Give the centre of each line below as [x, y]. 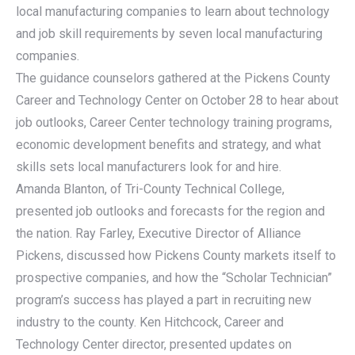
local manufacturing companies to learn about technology [173, 12]
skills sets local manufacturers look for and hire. [149, 167]
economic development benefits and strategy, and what [168, 145]
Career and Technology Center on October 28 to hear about [177, 101]
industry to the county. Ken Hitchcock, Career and [150, 323]
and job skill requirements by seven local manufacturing [169, 34]
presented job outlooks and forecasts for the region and [170, 212]
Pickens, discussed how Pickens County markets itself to [176, 256]
